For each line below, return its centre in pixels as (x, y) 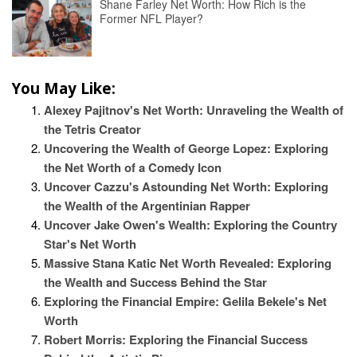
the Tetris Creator (92, 129)
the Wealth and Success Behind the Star (155, 282)
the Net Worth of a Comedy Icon (133, 167)
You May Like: (64, 88)
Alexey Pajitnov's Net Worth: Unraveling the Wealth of (194, 110)
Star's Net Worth (90, 243)
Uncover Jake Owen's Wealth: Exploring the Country (190, 224)
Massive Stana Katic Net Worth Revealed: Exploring (188, 263)
